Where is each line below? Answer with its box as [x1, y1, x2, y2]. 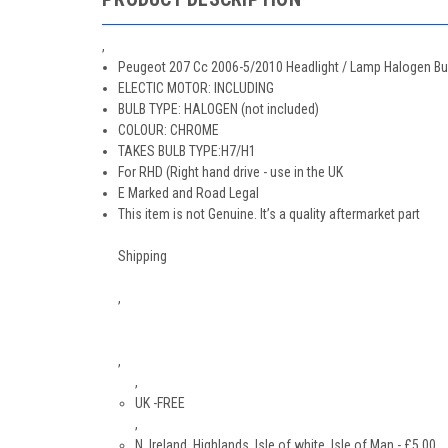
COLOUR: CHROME [118, 121, 220, 138]
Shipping [118, 247, 168, 264]
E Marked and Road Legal [118, 184, 260, 201]
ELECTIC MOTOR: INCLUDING [118, 79, 275, 96]
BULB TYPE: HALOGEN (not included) [118, 100, 320, 117]
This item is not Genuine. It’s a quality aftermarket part [118, 205, 421, 222]
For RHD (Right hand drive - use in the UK [118, 163, 344, 180]
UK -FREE [134, 394, 185, 411]
